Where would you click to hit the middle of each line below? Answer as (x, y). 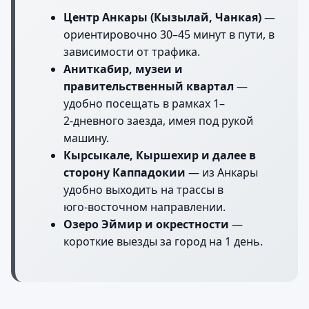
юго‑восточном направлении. (144, 207)
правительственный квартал (149, 87)
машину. (86, 138)
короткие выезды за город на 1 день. (163, 242)
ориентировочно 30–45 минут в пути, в (169, 35)
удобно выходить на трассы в (143, 190)
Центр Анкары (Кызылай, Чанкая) (162, 18)
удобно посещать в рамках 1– (144, 104)
